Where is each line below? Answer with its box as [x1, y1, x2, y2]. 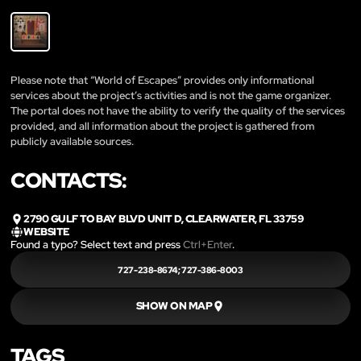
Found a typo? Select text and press [10, 238, 183, 252]
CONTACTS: [10, 166, 127, 194]
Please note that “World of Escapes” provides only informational [10, 73, 314, 87]
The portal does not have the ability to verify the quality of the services [10, 103, 345, 118]
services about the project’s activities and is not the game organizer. [10, 88, 331, 102]
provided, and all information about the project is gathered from [10, 118, 314, 133]
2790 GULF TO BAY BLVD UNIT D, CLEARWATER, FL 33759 [23, 211, 304, 226]
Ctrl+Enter [183, 238, 232, 252]
